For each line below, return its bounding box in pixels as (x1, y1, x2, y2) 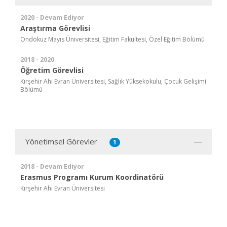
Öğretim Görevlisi (20, 65, 84, 75)
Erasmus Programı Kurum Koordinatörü (20, 172, 164, 182)
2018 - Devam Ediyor (20, 162, 84, 171)
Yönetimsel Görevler (25, 136, 97, 146)
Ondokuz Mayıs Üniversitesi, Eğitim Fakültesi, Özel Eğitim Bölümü (20, 34, 205, 44)
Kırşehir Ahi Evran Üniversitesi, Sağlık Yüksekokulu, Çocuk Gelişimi (20, 77, 206, 86)
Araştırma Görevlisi (20, 23, 90, 33)
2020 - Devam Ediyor (20, 13, 84, 22)
